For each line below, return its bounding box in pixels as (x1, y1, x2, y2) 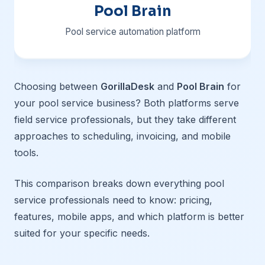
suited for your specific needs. (14, 227, 150, 239)
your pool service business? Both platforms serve (14, 97, 239, 109)
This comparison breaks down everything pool (14, 177, 224, 189)
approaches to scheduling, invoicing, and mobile (14, 130, 231, 142)
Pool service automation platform (64, 26, 201, 37)
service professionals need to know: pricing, (14, 194, 212, 206)
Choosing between (14, 80, 101, 92)
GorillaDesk (101, 80, 154, 92)
